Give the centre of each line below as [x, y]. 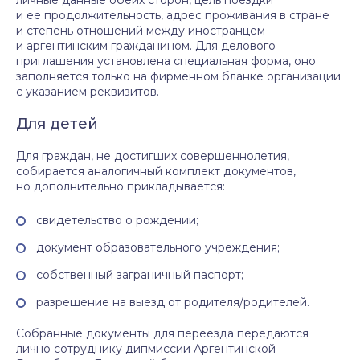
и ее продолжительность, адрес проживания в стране [173, 15]
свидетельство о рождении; [117, 220]
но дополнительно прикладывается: [121, 186]
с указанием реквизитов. [88, 92]
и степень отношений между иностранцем [141, 31]
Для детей [57, 124]
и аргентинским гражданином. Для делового [146, 46]
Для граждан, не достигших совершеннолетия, [153, 156]
